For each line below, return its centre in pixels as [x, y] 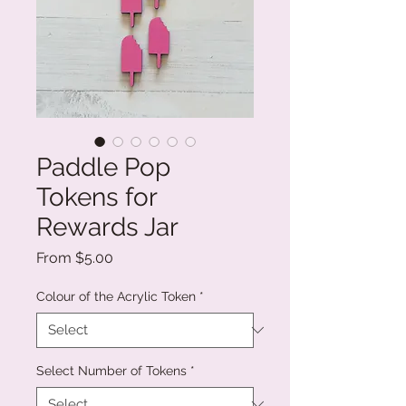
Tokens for [97, 197]
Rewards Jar [107, 227]
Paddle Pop [103, 167]
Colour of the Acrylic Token [116, 296]
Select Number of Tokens [111, 370]
